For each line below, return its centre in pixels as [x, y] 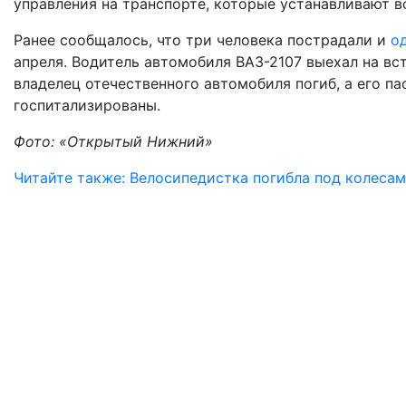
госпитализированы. [87, 105]
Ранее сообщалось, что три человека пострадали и [202, 39]
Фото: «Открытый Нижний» [113, 141]
